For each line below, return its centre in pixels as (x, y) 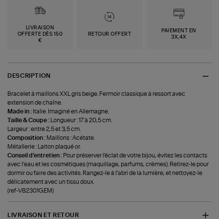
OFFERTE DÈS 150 (40, 34)
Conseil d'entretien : (35, 156)
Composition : (27, 138)
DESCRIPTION (29, 76)
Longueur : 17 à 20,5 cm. (81, 120)
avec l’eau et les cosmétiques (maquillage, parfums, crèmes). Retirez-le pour (108, 164)
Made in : (20, 112)
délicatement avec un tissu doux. (51, 182)
